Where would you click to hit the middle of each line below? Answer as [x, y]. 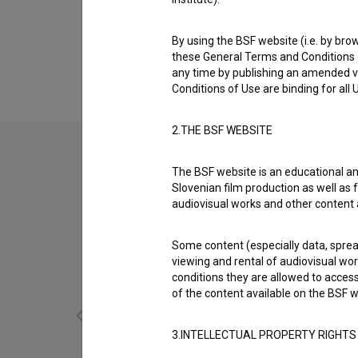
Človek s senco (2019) [191, 46]
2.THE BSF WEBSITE [222, 130]
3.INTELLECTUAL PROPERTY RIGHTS [264, 335]
